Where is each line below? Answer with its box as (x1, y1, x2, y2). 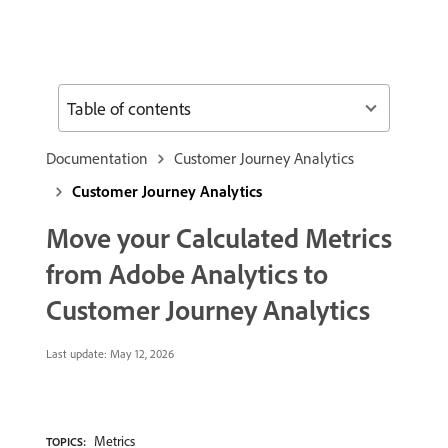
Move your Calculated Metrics (46, 220, 392, 255)
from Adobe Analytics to (46, 256, 328, 291)
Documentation (46, 148, 148, 168)
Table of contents (67, 96, 191, 120)
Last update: (46, 346, 107, 361)
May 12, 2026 (107, 346, 174, 361)
